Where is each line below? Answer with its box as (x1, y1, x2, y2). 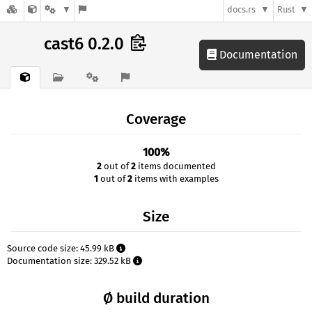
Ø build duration (102, 289, 210, 307)
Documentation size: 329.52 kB (7, 255, 133, 266)
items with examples (132, 173, 219, 185)
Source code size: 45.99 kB (7, 242, 116, 253)
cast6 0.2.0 (43, 34, 128, 54)
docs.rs (227, 4, 256, 15)
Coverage (126, 111, 186, 129)
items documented (135, 161, 216, 172)
